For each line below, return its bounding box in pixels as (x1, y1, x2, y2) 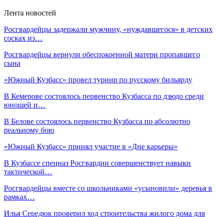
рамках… (4, 192, 35, 201)
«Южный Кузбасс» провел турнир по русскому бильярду (4, 75, 192, 84)
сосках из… (4, 33, 43, 42)
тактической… (4, 167, 52, 176)
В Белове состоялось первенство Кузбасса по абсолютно (4, 117, 190, 125)
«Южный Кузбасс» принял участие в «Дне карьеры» (4, 142, 178, 151)
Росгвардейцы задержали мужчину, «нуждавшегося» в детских (4, 25, 213, 33)
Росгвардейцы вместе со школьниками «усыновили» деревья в (4, 184, 212, 192)
